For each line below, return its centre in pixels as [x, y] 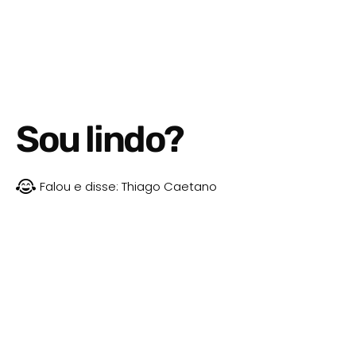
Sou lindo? [100, 140]
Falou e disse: [79, 187]
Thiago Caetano [168, 187]
